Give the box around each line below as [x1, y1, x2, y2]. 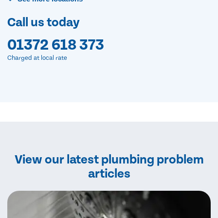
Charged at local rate [7, 54, 67, 62]
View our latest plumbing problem [14, 152, 204, 167]
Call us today [7, 15, 80, 30]
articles [88, 166, 130, 181]
